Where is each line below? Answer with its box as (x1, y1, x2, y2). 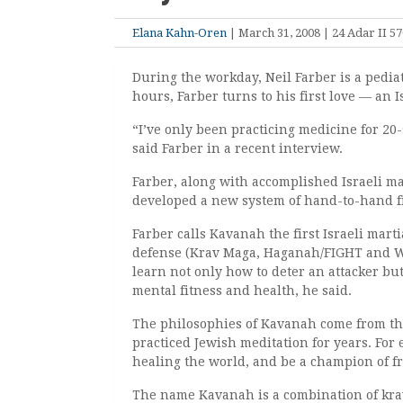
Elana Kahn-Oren (132, 25, 227, 40)
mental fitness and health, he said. (132, 282, 352, 298)
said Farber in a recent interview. (132, 140, 343, 156)
